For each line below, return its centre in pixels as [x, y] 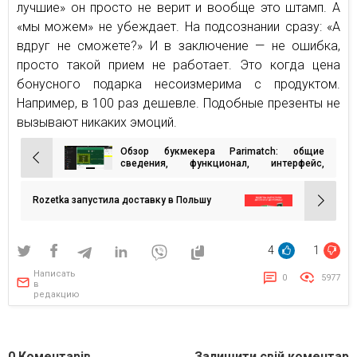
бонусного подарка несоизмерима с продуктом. [178, 84]
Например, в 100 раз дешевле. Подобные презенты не [178, 103]
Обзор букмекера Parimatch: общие [222, 151]
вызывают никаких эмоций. [97, 122]
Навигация [57, 165]
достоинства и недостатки [183, 175]
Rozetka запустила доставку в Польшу [122, 200]
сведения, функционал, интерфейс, [222, 163]
